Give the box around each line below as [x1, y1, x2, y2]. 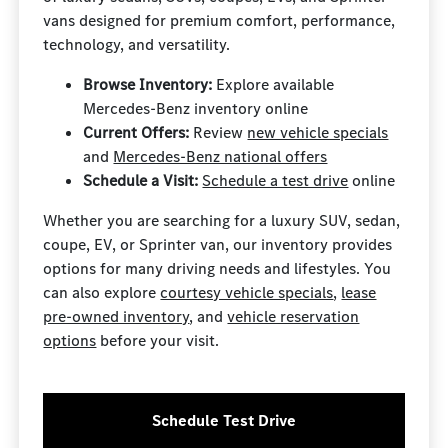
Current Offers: [83, 122, 190, 143]
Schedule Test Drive [152, 410, 296, 431]
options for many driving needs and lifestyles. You [43, 258, 392, 279]
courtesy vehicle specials [160, 282, 334, 303]
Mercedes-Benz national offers [113, 146, 328, 167]
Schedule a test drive [202, 170, 349, 191]
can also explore [43, 282, 161, 303]
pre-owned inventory [43, 306, 190, 327]
